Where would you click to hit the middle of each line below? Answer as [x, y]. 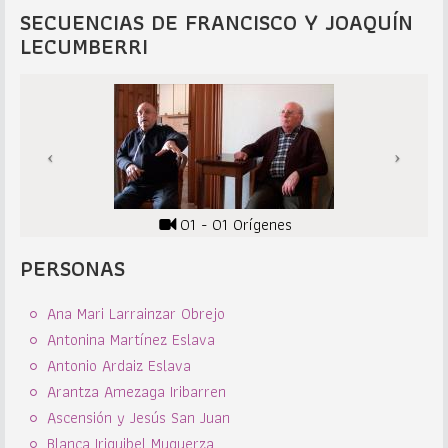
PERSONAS [72, 268]
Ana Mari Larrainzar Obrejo [136, 313]
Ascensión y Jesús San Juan [138, 417]
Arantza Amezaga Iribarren [136, 391]
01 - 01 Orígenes [236, 224]
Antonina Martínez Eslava [131, 339]
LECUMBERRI [84, 46]
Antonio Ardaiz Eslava [119, 365]
